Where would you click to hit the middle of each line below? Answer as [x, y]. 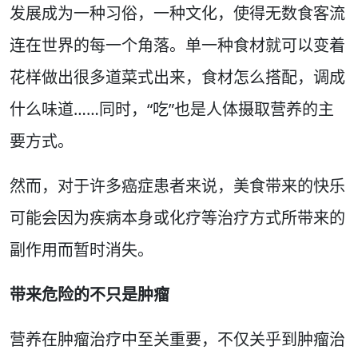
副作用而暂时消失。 [82, 250]
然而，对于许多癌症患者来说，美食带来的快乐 [177, 186]
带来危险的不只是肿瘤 [89, 294]
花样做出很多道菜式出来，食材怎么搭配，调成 [177, 77]
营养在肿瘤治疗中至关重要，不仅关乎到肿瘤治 [177, 339]
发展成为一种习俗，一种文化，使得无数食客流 [177, 13]
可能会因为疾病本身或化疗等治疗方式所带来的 [177, 218]
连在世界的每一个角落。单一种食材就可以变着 [177, 45]
